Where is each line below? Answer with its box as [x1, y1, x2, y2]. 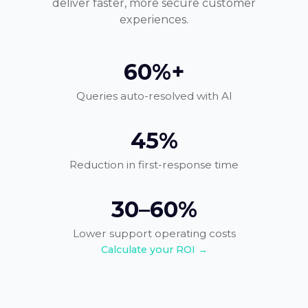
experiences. [120, 12, 188, 26]
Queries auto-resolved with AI [76, 89, 232, 102]
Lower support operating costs [72, 226, 236, 240]
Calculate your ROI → [100, 243, 208, 256]
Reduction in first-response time [69, 157, 239, 171]
